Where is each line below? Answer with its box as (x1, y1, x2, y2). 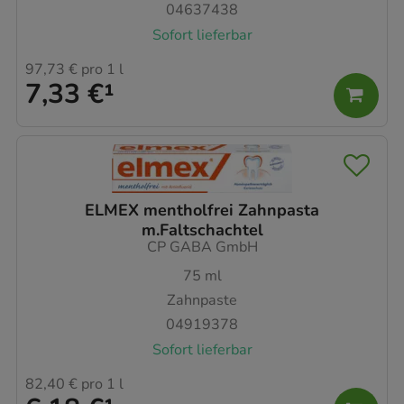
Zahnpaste (167, 290, 237, 311)
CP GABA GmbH (146, 237, 258, 258)
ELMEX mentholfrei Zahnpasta (85, 199, 319, 222)
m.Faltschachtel (141, 219, 263, 242)
